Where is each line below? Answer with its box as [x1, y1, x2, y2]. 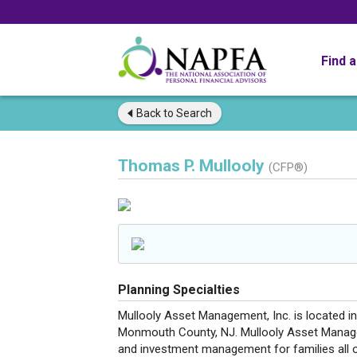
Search [174, 107, 212, 120]
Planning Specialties [118, 282, 240, 297]
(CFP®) [269, 160, 308, 175]
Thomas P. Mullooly [118, 156, 269, 175]
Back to [136, 107, 174, 120]
